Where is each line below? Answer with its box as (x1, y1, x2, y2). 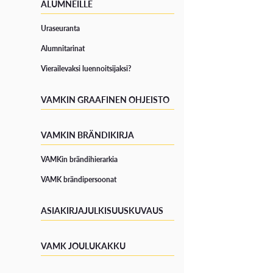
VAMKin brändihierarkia (41, 154, 118, 165)
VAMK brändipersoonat (41, 174, 117, 185)
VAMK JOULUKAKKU (41, 239, 126, 252)
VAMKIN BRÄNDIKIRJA (41, 129, 135, 141)
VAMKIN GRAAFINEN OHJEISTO (41, 93, 170, 106)
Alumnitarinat (41, 43, 85, 54)
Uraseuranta (41, 23, 80, 34)
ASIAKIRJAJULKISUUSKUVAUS (41, 204, 164, 217)
